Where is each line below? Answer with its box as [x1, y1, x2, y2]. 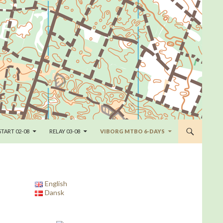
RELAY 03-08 [49, 128, 80, 134]
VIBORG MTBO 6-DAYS [100, 128, 165, 134]
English [45, 179, 68, 188]
